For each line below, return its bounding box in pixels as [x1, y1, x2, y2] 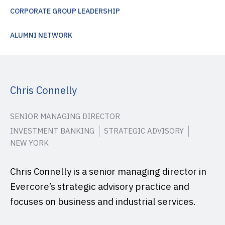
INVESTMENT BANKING [10, 126, 94, 136]
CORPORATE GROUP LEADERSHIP [10, 7, 120, 16]
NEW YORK [10, 138, 49, 148]
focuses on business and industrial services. [10, 195, 196, 207]
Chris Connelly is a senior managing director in [10, 165, 206, 177]
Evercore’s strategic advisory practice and [10, 180, 189, 192]
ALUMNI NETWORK [10, 31, 72, 40]
